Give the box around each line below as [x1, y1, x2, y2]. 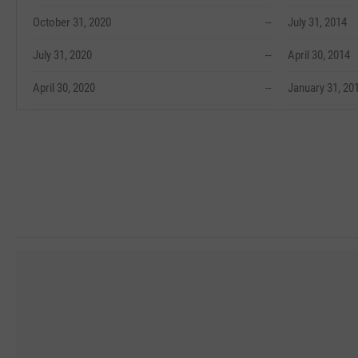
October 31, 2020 [33, 15, 111, 30]
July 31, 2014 [288, 15, 347, 30]
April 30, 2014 [288, 48, 350, 62]
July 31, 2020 [33, 48, 92, 62]
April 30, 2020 [33, 81, 95, 95]
